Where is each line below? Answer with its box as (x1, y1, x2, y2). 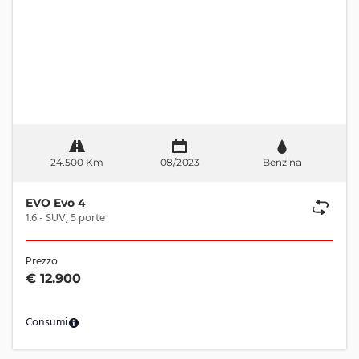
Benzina (263, 156, 301, 168)
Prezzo (26, 252, 58, 271)
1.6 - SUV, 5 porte (39, 209, 105, 228)
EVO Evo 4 (26, 196, 86, 210)
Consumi (26, 313, 67, 332)
